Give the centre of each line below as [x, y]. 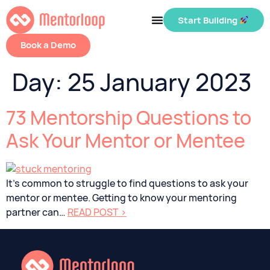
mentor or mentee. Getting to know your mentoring [121, 198]
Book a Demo [48, 46]
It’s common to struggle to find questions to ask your [127, 184]
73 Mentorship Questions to [129, 118]
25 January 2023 [160, 83]
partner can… [37, 213]
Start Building [208, 20]
